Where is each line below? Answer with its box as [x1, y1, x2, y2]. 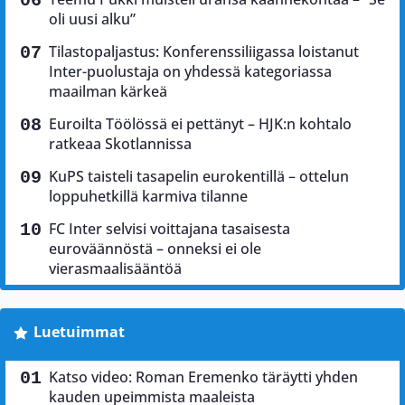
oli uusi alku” [49, 9, 136, 30]
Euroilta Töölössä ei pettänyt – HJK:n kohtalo [49, 114, 352, 135]
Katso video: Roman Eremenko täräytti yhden [49, 367, 358, 388]
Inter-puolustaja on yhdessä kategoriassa [49, 61, 332, 82]
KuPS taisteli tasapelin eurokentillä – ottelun [49, 166, 349, 187]
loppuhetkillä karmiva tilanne [49, 186, 248, 207]
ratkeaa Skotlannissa [49, 134, 192, 155]
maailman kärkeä [49, 81, 167, 102]
